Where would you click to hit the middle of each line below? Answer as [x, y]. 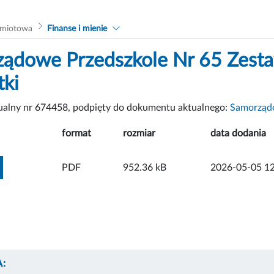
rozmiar [139, 133]
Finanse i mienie [77, 28]
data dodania [238, 133]
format [76, 133]
